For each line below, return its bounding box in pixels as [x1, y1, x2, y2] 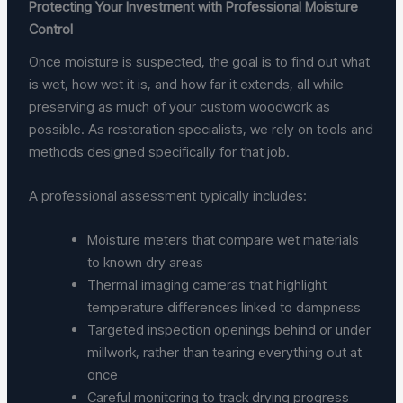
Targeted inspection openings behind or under [87, 320, 372, 338]
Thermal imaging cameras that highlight [87, 275, 327, 293]
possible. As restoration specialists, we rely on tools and [29, 120, 374, 138]
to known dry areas [87, 253, 211, 271]
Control [29, 21, 74, 39]
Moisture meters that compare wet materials [87, 230, 360, 248]
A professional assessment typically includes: [29, 186, 308, 204]
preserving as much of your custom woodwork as [29, 97, 331, 115]
